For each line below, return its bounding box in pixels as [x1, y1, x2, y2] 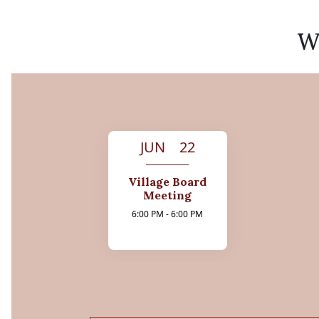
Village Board [128, 174, 207, 189]
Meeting [143, 188, 192, 203]
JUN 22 [140, 137, 195, 157]
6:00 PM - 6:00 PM [132, 208, 204, 221]
